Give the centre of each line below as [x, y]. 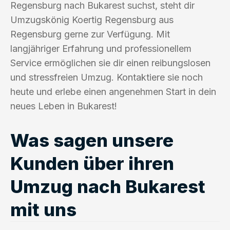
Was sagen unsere [92, 140]
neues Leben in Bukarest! [64, 106]
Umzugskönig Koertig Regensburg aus [92, 20]
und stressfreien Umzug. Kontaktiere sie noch [107, 77]
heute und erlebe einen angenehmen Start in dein [113, 91]
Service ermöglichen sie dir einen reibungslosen [110, 63]
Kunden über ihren [92, 163]
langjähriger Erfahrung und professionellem [101, 48]
